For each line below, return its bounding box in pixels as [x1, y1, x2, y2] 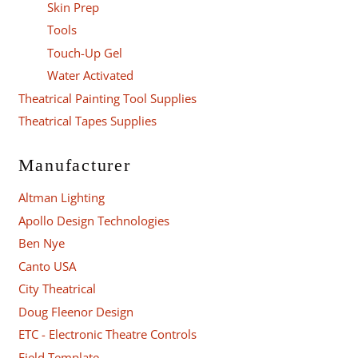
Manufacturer [18, 155, 131, 176]
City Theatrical [18, 280, 96, 297]
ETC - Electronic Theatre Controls [18, 326, 197, 343]
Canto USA [18, 257, 76, 274]
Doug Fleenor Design [18, 303, 133, 320]
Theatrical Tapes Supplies [18, 113, 157, 129]
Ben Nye [18, 235, 65, 252]
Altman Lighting [18, 189, 105, 206]
